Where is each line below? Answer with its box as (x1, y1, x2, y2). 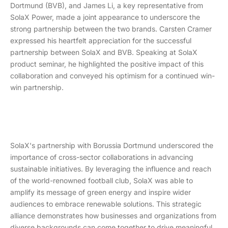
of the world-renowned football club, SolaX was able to (10, 176, 193, 185)
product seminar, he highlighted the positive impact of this (10, 59, 204, 68)
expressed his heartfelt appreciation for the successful (10, 36, 191, 45)
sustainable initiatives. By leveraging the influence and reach (10, 164, 211, 173)
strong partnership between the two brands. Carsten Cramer (10, 24, 212, 33)
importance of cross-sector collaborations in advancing (10, 152, 193, 161)
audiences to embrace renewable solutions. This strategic (10, 199, 202, 208)
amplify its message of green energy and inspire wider (10, 187, 191, 196)
